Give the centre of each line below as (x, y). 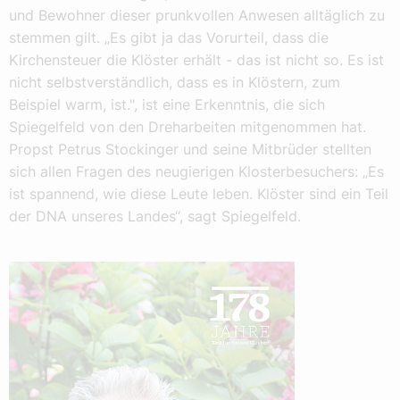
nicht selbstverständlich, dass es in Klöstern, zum (175, 82)
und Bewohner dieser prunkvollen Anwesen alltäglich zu (197, 15)
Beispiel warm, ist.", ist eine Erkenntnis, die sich (167, 104)
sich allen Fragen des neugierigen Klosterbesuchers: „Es (196, 171)
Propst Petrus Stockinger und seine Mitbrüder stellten (190, 149)
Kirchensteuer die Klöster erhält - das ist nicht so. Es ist (196, 59)
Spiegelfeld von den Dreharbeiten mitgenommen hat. (187, 126)
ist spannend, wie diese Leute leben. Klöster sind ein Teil (199, 193)
